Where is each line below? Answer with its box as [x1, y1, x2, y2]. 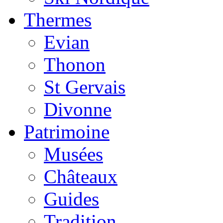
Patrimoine [24, 120, 110, 142]
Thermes [24, 8, 92, 30]
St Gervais [44, 76, 125, 98]
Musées [44, 143, 103, 165]
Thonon [44, 53, 106, 75]
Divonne [44, 98, 111, 120]
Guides [44, 188, 99, 210]
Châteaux [44, 165, 117, 187]
